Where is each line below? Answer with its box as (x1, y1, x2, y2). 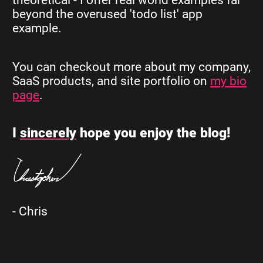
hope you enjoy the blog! (76, 125, 230, 141)
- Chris (12, 204, 48, 219)
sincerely (20, 125, 76, 141)
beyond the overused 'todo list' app (12, 6, 203, 21)
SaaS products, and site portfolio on (12, 73, 210, 88)
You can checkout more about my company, (12, 59, 251, 74)
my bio (210, 73, 247, 88)
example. (12, 21, 62, 35)
